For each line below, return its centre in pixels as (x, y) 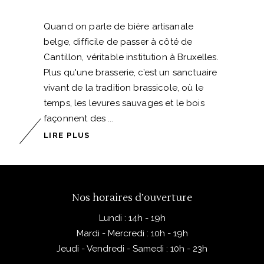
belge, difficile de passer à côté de (118, 42)
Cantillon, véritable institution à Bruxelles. (131, 57)
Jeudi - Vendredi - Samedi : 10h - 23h (132, 249)
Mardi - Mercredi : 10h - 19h (132, 234)
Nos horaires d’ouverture (132, 198)
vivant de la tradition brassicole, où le (123, 88)
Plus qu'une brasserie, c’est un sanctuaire (131, 73)
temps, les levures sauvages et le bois (124, 103)
